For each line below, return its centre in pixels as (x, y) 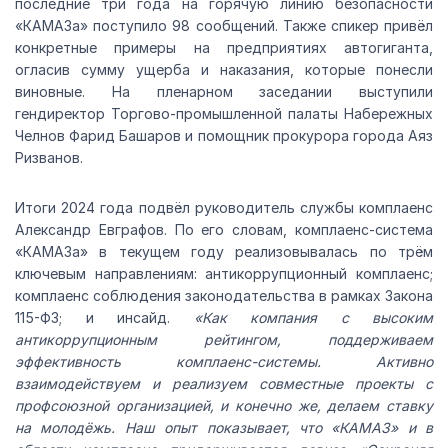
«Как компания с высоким (313, 318)
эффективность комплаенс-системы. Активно (224, 362)
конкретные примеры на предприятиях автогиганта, (224, 48)
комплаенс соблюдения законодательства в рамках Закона (224, 296)
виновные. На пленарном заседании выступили (224, 92)
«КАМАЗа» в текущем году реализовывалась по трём (224, 252)
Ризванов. (49, 158)
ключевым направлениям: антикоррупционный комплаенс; (224, 274)
